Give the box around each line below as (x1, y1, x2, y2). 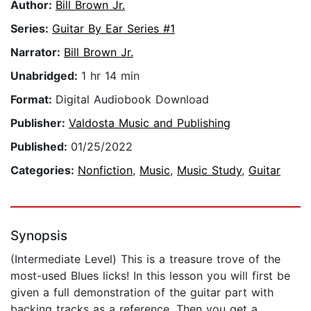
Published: (10, 140, 71, 154)
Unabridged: (10, 69, 81, 83)
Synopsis (10, 228, 67, 244)
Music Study (177, 163, 242, 178)
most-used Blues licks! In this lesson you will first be (10, 269, 290, 283)
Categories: (10, 163, 78, 178)
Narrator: (10, 45, 64, 60)
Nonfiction (78, 163, 133, 178)
